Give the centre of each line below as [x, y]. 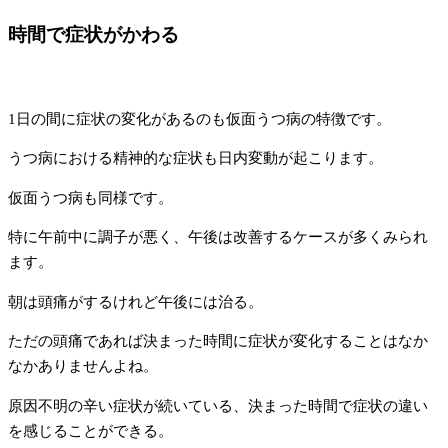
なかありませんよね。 [83, 366]
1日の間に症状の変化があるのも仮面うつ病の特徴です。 [199, 118]
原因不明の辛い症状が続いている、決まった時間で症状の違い [218, 405]
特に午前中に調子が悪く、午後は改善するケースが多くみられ [218, 237]
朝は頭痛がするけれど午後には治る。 [135, 301]
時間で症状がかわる [93, 35]
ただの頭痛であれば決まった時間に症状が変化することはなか [218, 341]
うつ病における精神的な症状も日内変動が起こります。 [195, 158]
